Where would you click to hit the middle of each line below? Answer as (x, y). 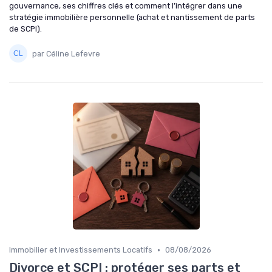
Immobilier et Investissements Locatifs (81, 250)
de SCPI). (25, 29)
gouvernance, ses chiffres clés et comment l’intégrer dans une (126, 6)
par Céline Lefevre (66, 53)
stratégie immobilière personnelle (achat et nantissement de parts (132, 18)
